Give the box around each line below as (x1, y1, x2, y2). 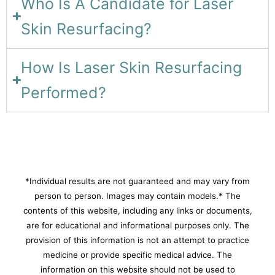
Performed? (21, 83, 107, 102)
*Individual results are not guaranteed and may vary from (25, 176, 250, 186)
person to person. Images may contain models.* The (34, 190, 241, 201)
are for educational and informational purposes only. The (26, 220, 249, 230)
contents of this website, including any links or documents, (23, 205, 252, 215)
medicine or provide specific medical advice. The (43, 249, 232, 260)
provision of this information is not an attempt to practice (26, 234, 249, 245)
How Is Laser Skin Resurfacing (21, 58, 242, 77)
